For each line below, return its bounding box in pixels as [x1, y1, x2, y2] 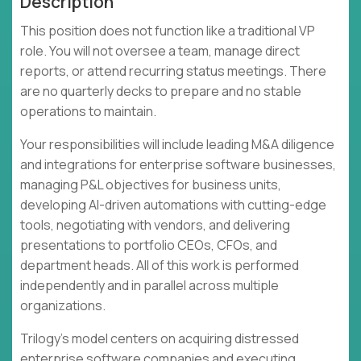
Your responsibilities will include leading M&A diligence [20, 135, 334, 154]
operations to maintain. [20, 102, 156, 121]
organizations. [20, 297, 106, 315]
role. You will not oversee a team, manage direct [20, 42, 300, 60]
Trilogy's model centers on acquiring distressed [20, 330, 299, 348]
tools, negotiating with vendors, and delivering [20, 216, 290, 234]
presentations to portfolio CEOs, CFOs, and [20, 236, 277, 255]
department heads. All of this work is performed [20, 256, 299, 275]
